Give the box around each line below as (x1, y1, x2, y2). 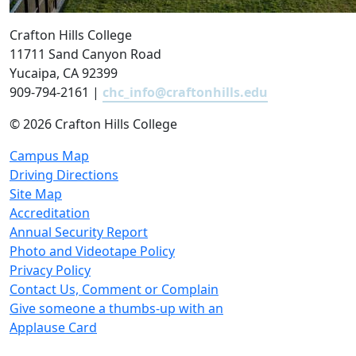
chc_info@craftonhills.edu (103, 83, 268, 101)
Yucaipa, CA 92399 (10, 64, 118, 82)
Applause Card (10, 318, 97, 336)
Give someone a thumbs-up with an (10, 299, 223, 317)
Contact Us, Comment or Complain (10, 280, 219, 298)
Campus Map (10, 146, 89, 164)
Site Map (10, 184, 62, 203)
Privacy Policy (10, 261, 91, 279)
